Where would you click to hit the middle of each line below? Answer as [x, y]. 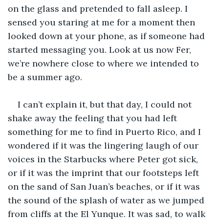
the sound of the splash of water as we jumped [107, 200]
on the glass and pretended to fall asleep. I [99, 8]
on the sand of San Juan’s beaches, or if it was [105, 186]
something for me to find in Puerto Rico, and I [106, 131]
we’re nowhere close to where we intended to [105, 63]
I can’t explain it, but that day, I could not [106, 104]
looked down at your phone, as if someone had [108, 36]
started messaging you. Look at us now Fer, [101, 49]
